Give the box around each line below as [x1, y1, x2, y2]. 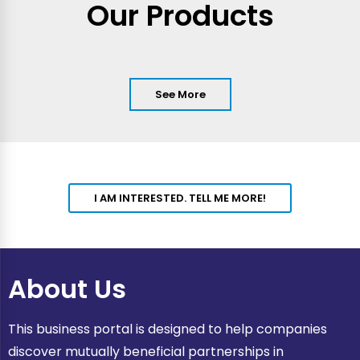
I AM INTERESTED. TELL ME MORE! [94, 190, 266, 206]
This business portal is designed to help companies [8, 319, 327, 338]
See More [154, 87, 206, 103]
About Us [8, 270, 126, 307]
